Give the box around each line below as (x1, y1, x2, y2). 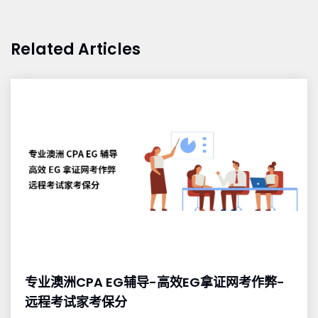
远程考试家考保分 (25, 292, 127, 311)
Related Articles (11, 38, 141, 60)
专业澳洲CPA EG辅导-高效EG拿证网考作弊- (25, 273, 285, 291)
